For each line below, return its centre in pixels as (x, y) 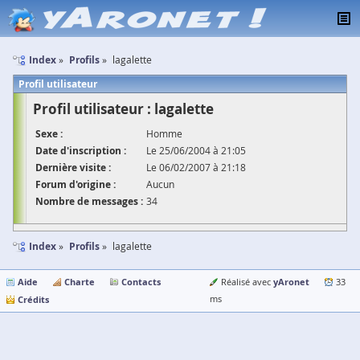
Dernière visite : (73, 168)
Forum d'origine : (76, 184)
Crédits (33, 299)
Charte (80, 282)
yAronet (291, 282)
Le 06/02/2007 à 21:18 (196, 167)
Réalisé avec (247, 282)
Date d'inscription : (81, 151)
